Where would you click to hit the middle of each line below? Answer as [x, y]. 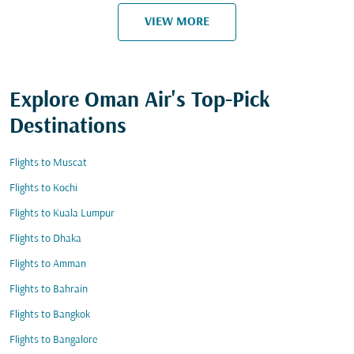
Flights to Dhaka [45, 239]
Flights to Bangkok [50, 315]
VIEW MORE [177, 22]
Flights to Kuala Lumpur [62, 214]
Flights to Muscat [48, 163]
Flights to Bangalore [53, 340]
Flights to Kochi [43, 188]
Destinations [68, 127]
